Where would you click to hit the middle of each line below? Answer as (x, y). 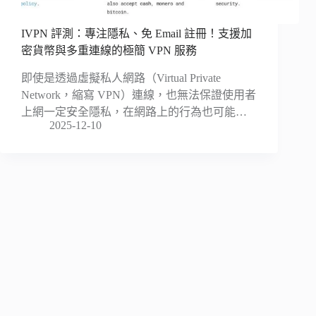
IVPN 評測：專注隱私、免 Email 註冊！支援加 (136, 34)
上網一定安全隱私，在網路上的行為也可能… (134, 112)
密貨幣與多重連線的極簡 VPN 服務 (109, 51)
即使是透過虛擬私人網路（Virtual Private (121, 78)
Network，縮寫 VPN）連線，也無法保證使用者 (139, 95)
